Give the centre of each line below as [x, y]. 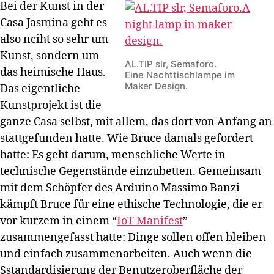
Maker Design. [156, 86]
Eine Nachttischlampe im [180, 75]
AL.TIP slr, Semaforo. [171, 64]
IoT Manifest [150, 221]
